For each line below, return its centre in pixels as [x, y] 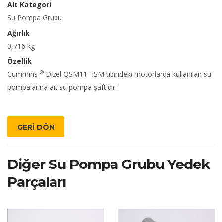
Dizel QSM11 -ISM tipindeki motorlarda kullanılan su [127, 74]
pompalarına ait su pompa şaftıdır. [62, 87]
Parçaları [37, 182]
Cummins [24, 74]
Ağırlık [19, 33]
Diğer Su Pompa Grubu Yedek [109, 164]
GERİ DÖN [36, 127]
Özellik [20, 61]
